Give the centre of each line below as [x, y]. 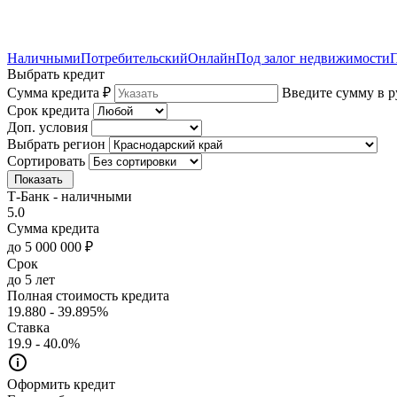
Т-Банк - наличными [70, 196]
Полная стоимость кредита [88, 295]
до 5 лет [31, 279]
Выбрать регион [56, 144]
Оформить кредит [61, 384]
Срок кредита [48, 110]
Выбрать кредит [56, 74]
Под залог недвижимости [313, 58]
